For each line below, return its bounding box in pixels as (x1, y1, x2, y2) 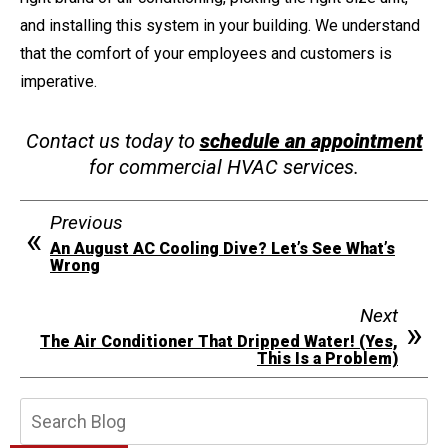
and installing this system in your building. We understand (20, 15, 420, 35)
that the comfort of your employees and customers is (20, 43, 392, 63)
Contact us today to (25, 128, 200, 153)
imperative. (20, 71, 97, 91)
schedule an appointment (199, 128, 423, 153)
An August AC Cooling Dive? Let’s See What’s (50, 238, 395, 258)
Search (223, 399, 279, 421)
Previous (50, 210, 123, 234)
